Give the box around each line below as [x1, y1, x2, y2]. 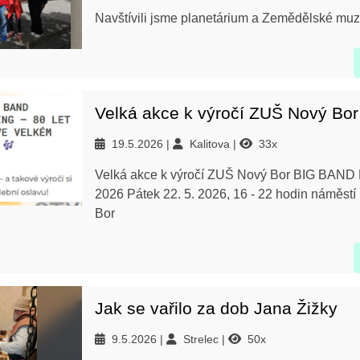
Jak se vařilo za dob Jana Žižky [95, 299, 337, 317]
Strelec [183, 333, 222, 346]
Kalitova [190, 137, 233, 150]
